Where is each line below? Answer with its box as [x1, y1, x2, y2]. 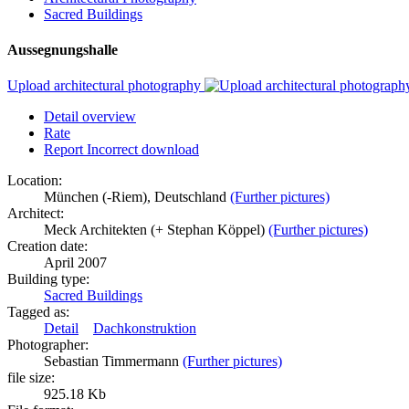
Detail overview [44, 109, 136, 125]
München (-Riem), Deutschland [44, 189, 230, 205]
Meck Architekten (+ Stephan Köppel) [44, 222, 268, 238]
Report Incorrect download [44, 142, 199, 158]
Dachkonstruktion [93, 320, 196, 337]
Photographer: [7, 337, 89, 353]
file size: [7, 370, 55, 386]
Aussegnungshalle [7, 42, 118, 58]
